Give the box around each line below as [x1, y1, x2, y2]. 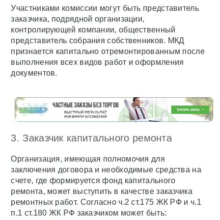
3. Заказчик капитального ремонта [11, 132, 172, 143]
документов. [11, 68, 57, 77]
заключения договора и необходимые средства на [11, 165, 201, 174]
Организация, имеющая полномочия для [11, 154, 165, 163]
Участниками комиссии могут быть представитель [11, 3, 199, 12]
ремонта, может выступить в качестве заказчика [11, 187, 192, 195]
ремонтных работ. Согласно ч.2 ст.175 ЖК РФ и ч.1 [11, 197, 201, 206]
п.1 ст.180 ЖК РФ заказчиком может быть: [11, 208, 167, 217]
